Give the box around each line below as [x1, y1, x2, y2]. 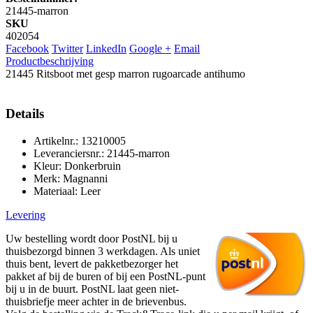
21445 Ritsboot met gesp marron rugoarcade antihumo [6, 68, 245, 80]
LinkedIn [86, 43, 126, 55]
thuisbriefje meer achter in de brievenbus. [6, 295, 189, 307]
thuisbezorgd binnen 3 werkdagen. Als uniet [6, 245, 200, 257]
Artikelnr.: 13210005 [34, 134, 126, 147]
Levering [6, 208, 45, 221]
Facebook [6, 43, 49, 55]
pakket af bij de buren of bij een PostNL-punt [6, 270, 205, 282]
